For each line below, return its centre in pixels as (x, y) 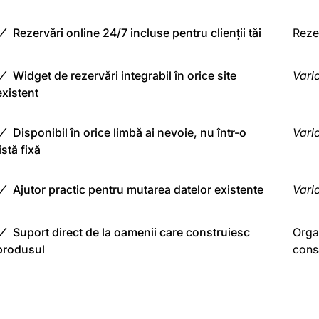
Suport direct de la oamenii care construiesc (131, 232)
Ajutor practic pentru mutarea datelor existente (138, 189)
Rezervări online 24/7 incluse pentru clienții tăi (137, 32)
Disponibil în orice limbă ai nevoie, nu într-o (130, 132)
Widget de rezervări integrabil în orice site (125, 75)
